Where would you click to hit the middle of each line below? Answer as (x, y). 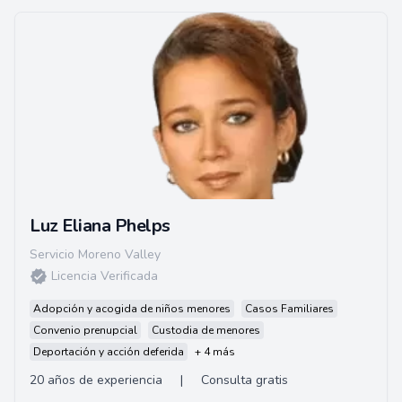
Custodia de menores (206, 330)
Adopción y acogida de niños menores (132, 309)
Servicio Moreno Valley (95, 254)
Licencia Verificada (105, 276)
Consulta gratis (245, 380)
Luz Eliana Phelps (100, 226)
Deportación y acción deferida (109, 352)
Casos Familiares (289, 309)
